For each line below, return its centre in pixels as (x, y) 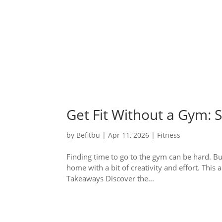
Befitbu (88, 135)
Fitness (169, 135)
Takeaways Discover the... (111, 179)
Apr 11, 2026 (129, 135)
